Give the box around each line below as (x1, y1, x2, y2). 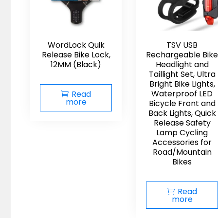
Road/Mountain (152, 146, 212, 158)
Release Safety (153, 117, 211, 128)
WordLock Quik (47, 39, 105, 51)
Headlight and (155, 59, 209, 70)
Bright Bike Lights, (149, 78, 215, 90)
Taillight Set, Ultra (148, 69, 216, 80)
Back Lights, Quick (148, 108, 216, 119)
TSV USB (166, 39, 198, 51)
